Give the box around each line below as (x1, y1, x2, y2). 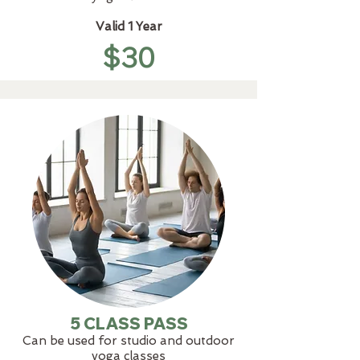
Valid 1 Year (95, 19, 162, 34)
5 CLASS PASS (69, 313, 188, 333)
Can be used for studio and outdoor (22, 333, 235, 348)
